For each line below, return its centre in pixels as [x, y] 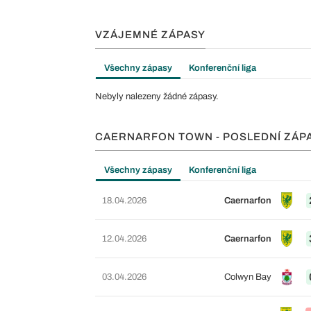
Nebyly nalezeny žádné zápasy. [157, 96]
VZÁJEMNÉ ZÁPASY [150, 35]
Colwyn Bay [247, 277]
